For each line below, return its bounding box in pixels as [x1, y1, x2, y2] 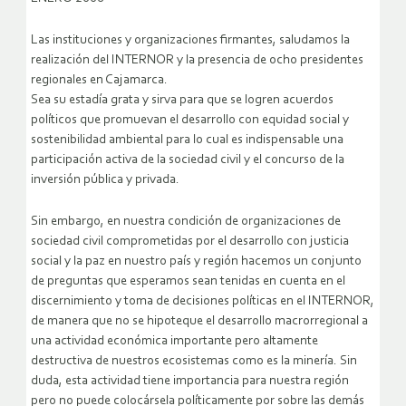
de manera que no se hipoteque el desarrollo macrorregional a [31, 314, 368, 329]
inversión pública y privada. [31, 173, 179, 188]
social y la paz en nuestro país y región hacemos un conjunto [31, 255, 362, 269]
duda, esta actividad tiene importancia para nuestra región [31, 374, 349, 389]
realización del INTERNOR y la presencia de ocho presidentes [31, 53, 363, 68]
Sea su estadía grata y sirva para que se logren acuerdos [31, 93, 333, 108]
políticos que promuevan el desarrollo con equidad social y [31, 113, 349, 128]
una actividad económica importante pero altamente [31, 334, 318, 349]
